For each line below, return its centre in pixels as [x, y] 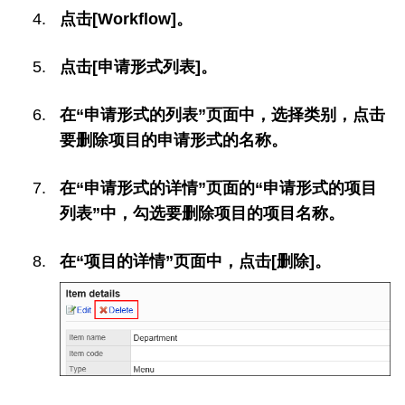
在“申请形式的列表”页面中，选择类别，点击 [222, 115]
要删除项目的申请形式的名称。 [174, 141]
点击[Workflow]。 [126, 19]
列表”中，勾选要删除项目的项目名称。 [202, 214]
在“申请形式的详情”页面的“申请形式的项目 [218, 188]
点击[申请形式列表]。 [138, 67]
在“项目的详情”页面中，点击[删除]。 [195, 262]
